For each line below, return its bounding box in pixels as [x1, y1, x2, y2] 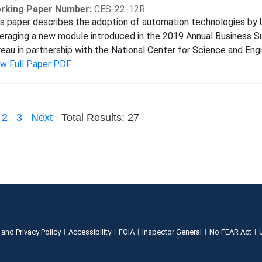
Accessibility [68, 227, 112, 236]
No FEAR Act [209, 227, 252, 236]
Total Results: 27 [61, 112, 139, 123]
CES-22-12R [94, 4, 145, 15]
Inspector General [142, 227, 202, 236]
